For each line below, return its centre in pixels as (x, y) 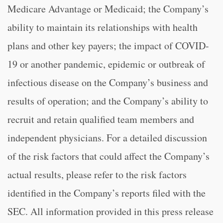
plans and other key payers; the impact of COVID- (108, 46)
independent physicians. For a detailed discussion (107, 138)
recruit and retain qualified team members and (101, 119)
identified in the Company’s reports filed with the (107, 193)
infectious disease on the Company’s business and (108, 82)
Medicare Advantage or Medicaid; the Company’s (108, 9)
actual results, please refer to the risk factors (97, 174)
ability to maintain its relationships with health (103, 27)
